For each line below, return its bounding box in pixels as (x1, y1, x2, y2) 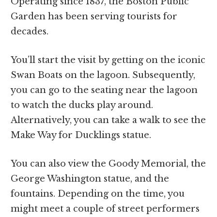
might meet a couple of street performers (11, 203, 200, 214)
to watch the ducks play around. (11, 99, 154, 110)
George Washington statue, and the (11, 173, 170, 184)
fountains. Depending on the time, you (11, 188, 185, 199)
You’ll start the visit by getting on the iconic (11, 54, 206, 65)
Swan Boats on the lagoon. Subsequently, (11, 69, 196, 80)
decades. (11, 26, 51, 37)
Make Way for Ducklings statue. (11, 129, 154, 140)
